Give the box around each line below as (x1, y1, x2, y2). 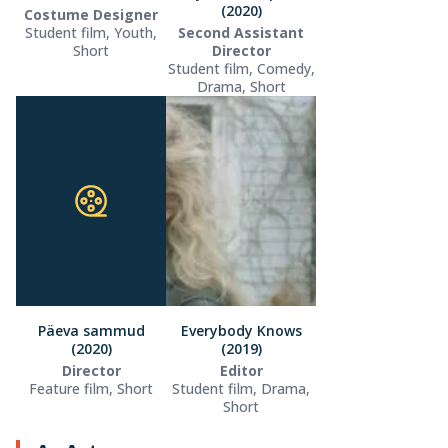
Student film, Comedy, (167, 58, 315, 78)
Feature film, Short (29, 378, 153, 398)
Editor (219, 360, 263, 380)
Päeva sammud (37, 320, 145, 340)
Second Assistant (178, 22, 304, 42)
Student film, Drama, (172, 378, 310, 398)
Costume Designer (24, 4, 158, 24)
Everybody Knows (180, 320, 302, 340)
